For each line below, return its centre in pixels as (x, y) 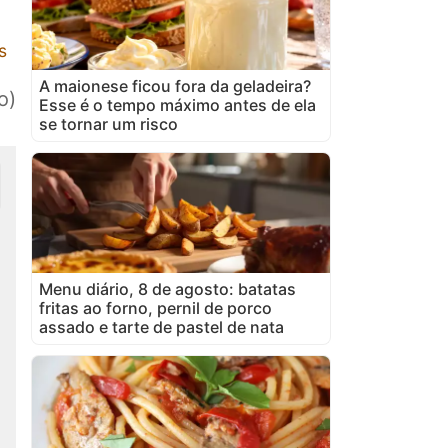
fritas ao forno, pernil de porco (155, 307)
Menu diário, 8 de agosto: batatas (167, 288)
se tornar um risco (108, 123)
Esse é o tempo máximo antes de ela (177, 104)
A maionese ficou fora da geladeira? (175, 85)
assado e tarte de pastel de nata (161, 326)
